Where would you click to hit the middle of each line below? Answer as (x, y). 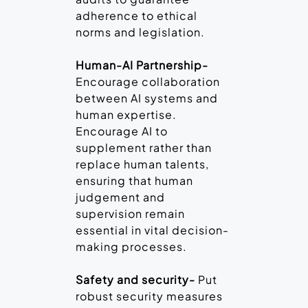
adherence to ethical (136, 16)
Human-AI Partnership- (142, 65)
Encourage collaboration (148, 82)
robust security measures (149, 296)
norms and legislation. (140, 32)
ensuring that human (134, 181)
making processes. (131, 247)
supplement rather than (144, 148)
